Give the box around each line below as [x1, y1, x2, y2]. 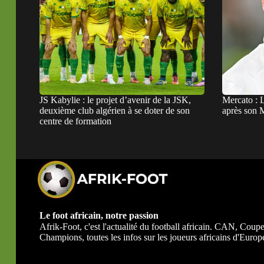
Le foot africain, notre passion [39, 210, 159, 220]
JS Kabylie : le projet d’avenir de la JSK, [39, 95, 191, 105]
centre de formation [39, 116, 111, 127]
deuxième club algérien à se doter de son [39, 105, 190, 116]
